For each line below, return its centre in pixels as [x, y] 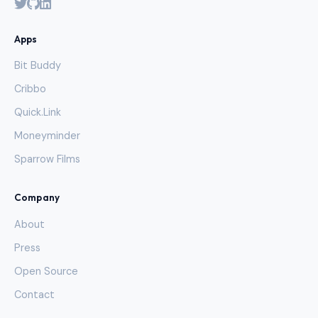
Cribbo [30, 89]
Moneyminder [47, 136]
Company [37, 198]
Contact [34, 294]
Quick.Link [38, 113]
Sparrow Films [47, 159]
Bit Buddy [38, 66]
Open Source [46, 271]
